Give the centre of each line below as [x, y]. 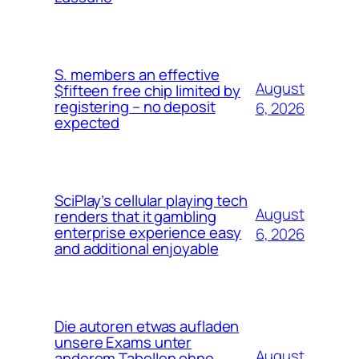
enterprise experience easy [148, 233]
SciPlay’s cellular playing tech [151, 201]
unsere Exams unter [123, 343]
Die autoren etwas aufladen [147, 327]
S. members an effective [137, 75]
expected [87, 123]
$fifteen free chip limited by [148, 91]
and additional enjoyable [137, 249]
